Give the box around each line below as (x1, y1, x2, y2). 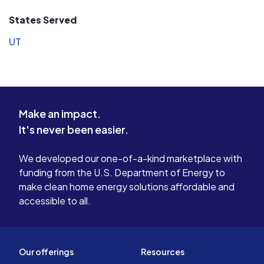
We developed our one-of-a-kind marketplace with (19, 152, 242, 165)
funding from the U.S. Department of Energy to (19, 166, 225, 179)
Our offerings (19, 246, 74, 258)
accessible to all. (19, 194, 91, 207)
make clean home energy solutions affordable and (19, 180, 235, 193)
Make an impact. (19, 107, 101, 121)
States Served (9, 14, 77, 27)
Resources (141, 246, 184, 258)
